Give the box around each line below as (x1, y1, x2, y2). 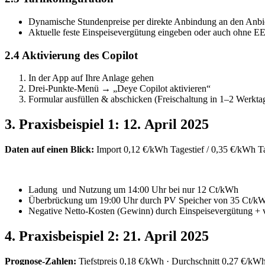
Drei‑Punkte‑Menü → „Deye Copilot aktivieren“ (28, 83, 211, 94)
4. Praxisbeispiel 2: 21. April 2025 (5, 228, 209, 244)
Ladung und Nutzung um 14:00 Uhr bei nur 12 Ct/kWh (28, 185, 238, 195)
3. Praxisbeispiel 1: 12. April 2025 (5, 117, 209, 132)
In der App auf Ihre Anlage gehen (28, 73, 154, 83)
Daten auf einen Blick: (5, 144, 94, 155)
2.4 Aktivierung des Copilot (5, 49, 138, 62)
